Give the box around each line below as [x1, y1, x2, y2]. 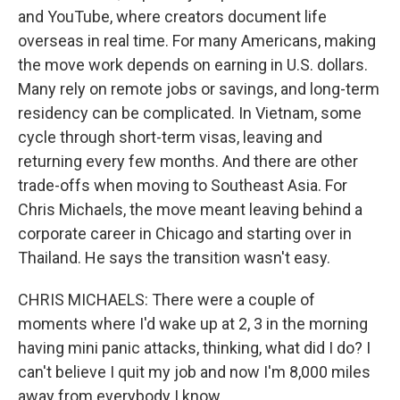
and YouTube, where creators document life [18, 7, 327, 26]
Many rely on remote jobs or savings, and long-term [18, 79, 379, 98]
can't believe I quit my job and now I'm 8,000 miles [18, 362, 371, 381]
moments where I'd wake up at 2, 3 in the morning [18, 314, 368, 333]
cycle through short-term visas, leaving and [18, 128, 322, 146]
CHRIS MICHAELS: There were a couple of [18, 290, 315, 309]
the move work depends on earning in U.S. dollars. [18, 55, 368, 74]
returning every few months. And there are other [18, 152, 358, 171]
